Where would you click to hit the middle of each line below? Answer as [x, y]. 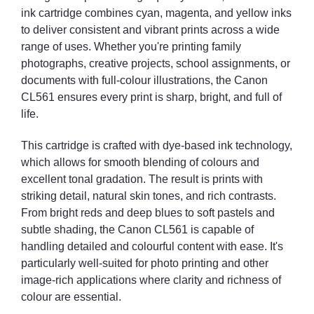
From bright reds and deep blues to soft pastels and [148, 212]
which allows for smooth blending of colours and [140, 162]
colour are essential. [71, 296]
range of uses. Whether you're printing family [131, 46]
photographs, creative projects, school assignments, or [156, 63]
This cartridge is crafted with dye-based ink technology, [157, 145]
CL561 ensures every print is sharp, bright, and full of [151, 97]
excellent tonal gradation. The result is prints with [142, 179]
